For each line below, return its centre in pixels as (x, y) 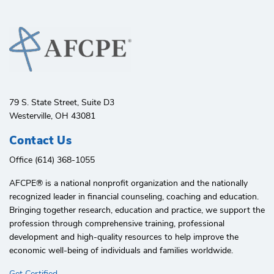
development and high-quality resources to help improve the (124, 237)
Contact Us (41, 141)
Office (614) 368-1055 (52, 160)
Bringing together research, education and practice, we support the (137, 210)
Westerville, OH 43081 (52, 116)
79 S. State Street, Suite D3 (62, 103)
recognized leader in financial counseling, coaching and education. (134, 197)
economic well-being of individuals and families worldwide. (121, 251)
